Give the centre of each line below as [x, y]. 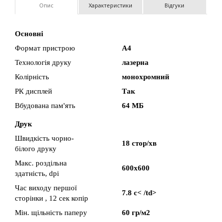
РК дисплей [33, 91]
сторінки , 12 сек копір [52, 198]
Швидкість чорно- [44, 138]
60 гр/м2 [136, 213]
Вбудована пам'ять [45, 106]
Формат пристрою [45, 48]
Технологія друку [43, 62]
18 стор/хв [139, 143]
